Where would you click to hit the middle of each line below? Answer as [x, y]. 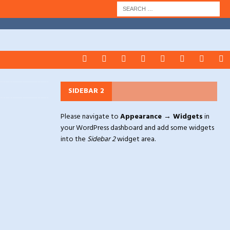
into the [74, 139]
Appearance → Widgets [161, 117]
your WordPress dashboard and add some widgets [137, 128]
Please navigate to [90, 117]
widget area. [135, 139]
